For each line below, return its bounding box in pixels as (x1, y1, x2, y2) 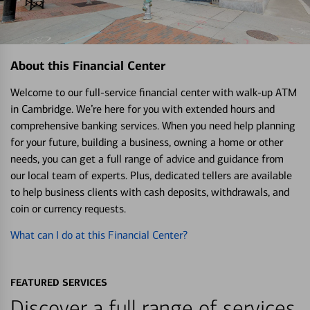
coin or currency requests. (10, 201, 126, 215)
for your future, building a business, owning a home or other (10, 135, 283, 149)
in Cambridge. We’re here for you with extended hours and (10, 102, 275, 116)
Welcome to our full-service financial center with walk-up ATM (10, 85, 297, 99)
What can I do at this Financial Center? (10, 228, 188, 241)
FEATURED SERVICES (10, 275, 107, 289)
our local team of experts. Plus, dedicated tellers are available (10, 168, 292, 182)
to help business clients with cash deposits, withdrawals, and (10, 185, 289, 199)
